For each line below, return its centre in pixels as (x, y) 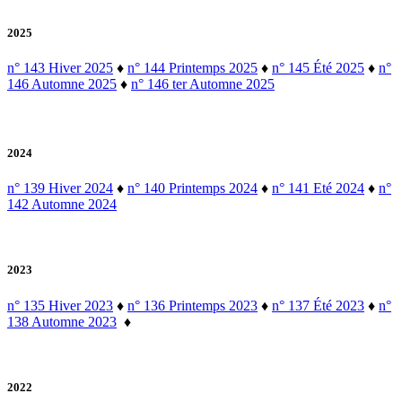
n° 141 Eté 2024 (318, 188)
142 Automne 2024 (62, 205)
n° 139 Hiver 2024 (60, 188)
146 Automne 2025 (62, 83)
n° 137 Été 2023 (318, 305)
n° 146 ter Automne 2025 (203, 83)
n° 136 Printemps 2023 (192, 305)
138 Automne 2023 (62, 321)
